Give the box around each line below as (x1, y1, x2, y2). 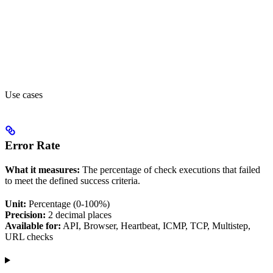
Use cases (5, 89, 43, 100)
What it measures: (5, 165, 80, 175)
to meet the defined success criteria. (5, 175, 140, 186)
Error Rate (5, 139, 60, 152)
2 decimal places (46, 210, 112, 221)
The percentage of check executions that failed (80, 165, 260, 175)
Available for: (5, 221, 61, 232)
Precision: (5, 210, 46, 221)
